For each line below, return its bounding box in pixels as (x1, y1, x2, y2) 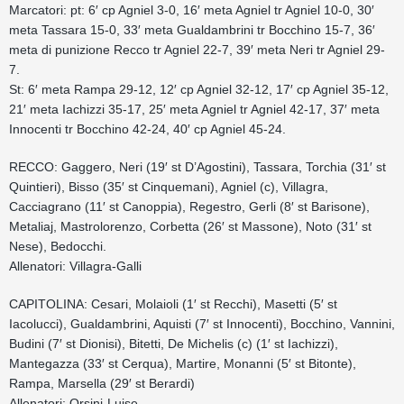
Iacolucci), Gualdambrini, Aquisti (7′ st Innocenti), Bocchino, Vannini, (9, 317, 395, 331)
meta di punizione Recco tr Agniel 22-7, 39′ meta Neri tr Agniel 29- (9, 42, 385, 57)
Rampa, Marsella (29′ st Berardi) (9, 376, 195, 390)
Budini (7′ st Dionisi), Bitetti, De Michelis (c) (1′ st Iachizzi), (9, 336, 338, 351)
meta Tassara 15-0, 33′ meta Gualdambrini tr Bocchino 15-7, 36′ (9, 23, 375, 37)
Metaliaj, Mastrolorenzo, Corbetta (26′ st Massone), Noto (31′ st (9, 219, 372, 234)
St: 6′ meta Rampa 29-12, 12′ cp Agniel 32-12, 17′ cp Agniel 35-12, (9, 82, 389, 96)
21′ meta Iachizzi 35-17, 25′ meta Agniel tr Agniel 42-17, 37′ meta (9, 102, 380, 116)
